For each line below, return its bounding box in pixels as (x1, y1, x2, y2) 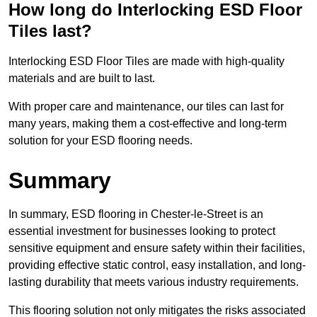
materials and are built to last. (8, 72, 155, 85)
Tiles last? (8, 21, 92, 41)
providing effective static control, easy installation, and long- (8, 259, 306, 272)
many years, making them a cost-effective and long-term (8, 117, 287, 130)
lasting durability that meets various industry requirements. (8, 276, 299, 289)
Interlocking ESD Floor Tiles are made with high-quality (8, 55, 284, 68)
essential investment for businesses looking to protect (8, 225, 275, 238)
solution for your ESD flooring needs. (8, 134, 192, 147)
